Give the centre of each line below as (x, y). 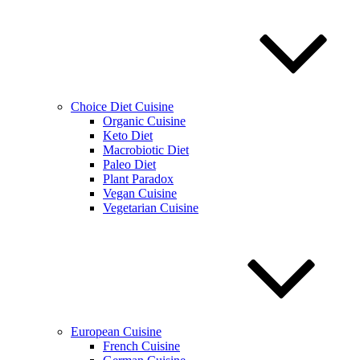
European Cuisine (116, 331)
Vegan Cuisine (140, 193)
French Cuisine (141, 346)
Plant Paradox (138, 179)
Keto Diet (128, 135)
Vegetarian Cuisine (151, 208)
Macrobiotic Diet (146, 150)
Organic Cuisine (144, 121)
